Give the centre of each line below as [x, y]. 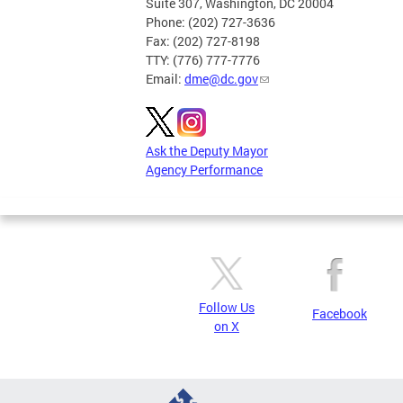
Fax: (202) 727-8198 [203, 41]
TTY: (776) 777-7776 [203, 60]
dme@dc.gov [221, 79]
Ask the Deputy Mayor [207, 151]
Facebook [340, 314]
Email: [165, 79]
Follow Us [227, 308]
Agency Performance [204, 170]
